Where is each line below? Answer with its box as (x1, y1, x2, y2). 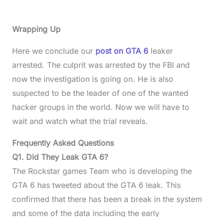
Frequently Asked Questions (12, 138, 114, 148)
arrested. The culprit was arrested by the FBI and (12, 60, 190, 70)
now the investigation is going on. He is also (12, 74, 173, 84)
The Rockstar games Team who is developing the (12, 166, 192, 176)
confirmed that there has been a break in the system (12, 194, 202, 204)
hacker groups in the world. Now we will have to (12, 102, 189, 112)
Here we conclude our (12, 46, 95, 56)
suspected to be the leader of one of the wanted (12, 88, 188, 98)
